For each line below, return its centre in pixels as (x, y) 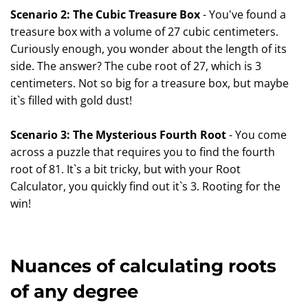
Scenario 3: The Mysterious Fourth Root (118, 135)
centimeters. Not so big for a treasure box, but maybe (150, 83)
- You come (256, 135)
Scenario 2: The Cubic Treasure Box (105, 14)
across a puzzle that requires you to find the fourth (143, 152)
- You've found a (243, 14)
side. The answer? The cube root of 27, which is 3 (136, 66)
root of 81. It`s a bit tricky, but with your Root (125, 169)
